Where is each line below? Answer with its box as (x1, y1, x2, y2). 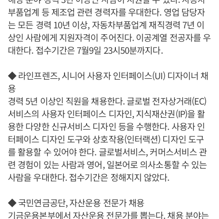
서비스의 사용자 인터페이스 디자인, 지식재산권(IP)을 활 (8, 107, 205, 120)
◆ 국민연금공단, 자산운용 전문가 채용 (8, 196, 145, 209)
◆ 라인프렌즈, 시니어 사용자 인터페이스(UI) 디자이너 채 (8, 69, 209, 82)
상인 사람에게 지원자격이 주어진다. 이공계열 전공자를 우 (8, 31, 211, 44)
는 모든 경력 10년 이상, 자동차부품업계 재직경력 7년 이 (8, 18, 205, 31)
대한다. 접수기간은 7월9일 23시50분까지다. (8, 44, 163, 57)
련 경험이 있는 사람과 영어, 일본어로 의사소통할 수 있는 (8, 158, 207, 171)
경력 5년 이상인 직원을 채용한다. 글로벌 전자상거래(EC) (8, 94, 207, 108)
